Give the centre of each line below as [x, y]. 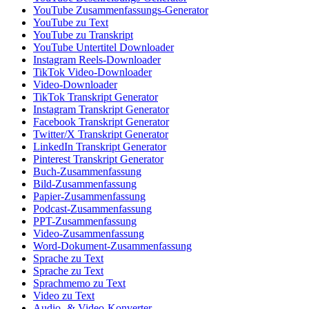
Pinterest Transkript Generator [98, 159]
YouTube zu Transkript [83, 35]
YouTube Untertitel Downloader [103, 48]
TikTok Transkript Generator [96, 97]
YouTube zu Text [71, 23]
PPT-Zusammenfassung [85, 221]
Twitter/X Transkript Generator [101, 134]
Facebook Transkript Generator [101, 122]
